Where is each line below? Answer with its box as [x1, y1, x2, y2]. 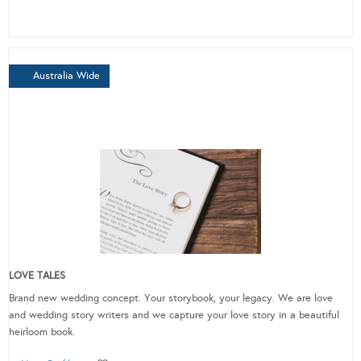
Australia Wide [33, 69, 100, 83]
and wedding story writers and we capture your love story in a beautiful [9, 309, 339, 322]
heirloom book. [9, 326, 75, 339]
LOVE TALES [9, 269, 65, 283]
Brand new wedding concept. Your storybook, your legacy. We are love [9, 292, 333, 305]
